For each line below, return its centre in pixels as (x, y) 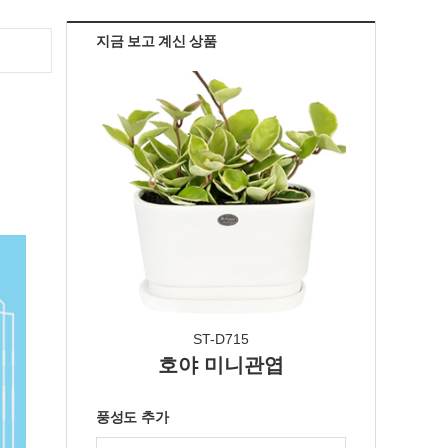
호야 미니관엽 (221, 365)
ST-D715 (221, 339)
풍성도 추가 (132, 417)
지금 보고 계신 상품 (156, 41)
